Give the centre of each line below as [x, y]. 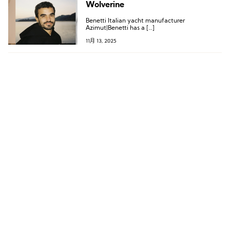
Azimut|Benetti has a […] [120, 28]
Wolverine [105, 5]
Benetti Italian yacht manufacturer [135, 21]
